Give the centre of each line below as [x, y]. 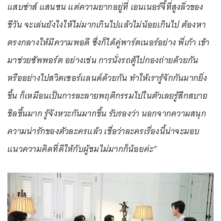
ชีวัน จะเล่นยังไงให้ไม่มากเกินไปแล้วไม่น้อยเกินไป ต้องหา [107, 24]
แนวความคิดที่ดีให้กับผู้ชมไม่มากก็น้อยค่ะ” [82, 149]
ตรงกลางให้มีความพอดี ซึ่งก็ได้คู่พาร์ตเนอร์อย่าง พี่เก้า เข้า [109, 42]
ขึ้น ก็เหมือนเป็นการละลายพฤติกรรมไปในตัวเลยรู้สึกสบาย [108, 95]
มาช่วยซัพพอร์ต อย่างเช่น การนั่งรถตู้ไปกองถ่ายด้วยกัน [103, 60]
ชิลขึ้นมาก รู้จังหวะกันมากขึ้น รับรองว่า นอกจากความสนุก [107, 113]
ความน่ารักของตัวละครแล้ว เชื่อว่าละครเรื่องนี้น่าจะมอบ [104, 131]
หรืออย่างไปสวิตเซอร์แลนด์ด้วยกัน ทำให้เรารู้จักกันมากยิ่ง [108, 78]
